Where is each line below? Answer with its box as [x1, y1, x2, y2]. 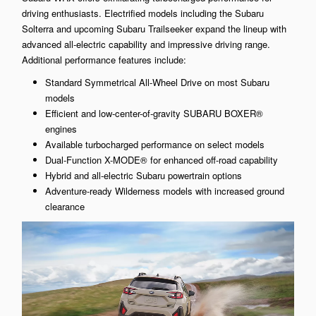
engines [44, 122, 77, 136]
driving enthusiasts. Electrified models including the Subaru [22, 6, 264, 20]
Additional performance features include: [22, 53, 186, 67]
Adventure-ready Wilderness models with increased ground [44, 184, 284, 198]
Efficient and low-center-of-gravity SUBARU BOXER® [44, 107, 263, 121]
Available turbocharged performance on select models [44, 138, 265, 152]
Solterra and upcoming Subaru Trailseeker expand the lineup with [22, 22, 286, 36]
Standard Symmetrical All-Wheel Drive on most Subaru [44, 75, 269, 90]
